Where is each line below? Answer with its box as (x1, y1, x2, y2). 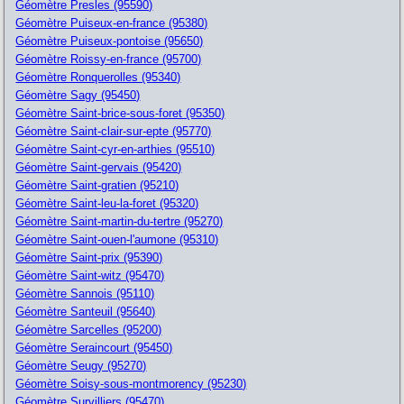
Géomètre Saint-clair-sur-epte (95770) (15, 124, 212, 138)
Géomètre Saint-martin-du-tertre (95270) (15, 214, 224, 228)
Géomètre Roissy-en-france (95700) (15, 51, 202, 66)
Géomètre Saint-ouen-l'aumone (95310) (15, 232, 219, 246)
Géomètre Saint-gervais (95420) (15, 160, 182, 174)
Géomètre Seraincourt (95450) (15, 340, 173, 354)
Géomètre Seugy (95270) (15, 358, 147, 372)
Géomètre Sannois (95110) (15, 286, 155, 300)
